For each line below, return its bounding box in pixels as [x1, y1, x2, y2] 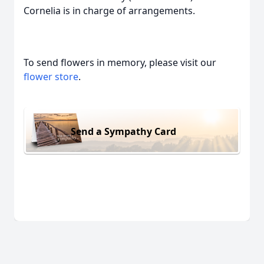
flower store [24, 70, 78, 83]
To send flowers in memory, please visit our [24, 56, 216, 69]
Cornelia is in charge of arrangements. [24, 4, 195, 17]
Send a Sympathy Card [71, 124, 176, 138]
